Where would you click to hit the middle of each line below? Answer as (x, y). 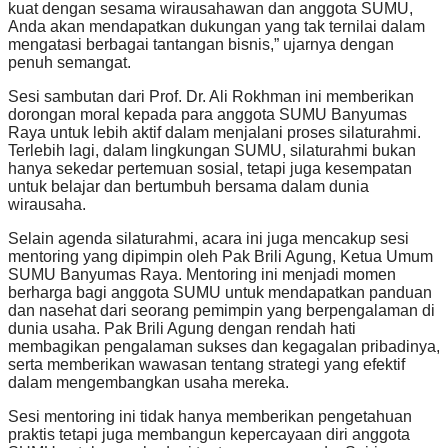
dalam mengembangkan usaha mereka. (148, 383)
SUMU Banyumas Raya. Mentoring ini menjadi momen (202, 275)
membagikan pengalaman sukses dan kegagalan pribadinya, (224, 347)
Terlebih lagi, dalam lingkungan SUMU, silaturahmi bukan (212, 151)
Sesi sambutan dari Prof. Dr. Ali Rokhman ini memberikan (211, 97)
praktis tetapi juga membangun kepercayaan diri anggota (209, 435)
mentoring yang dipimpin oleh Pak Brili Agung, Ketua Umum (220, 257)
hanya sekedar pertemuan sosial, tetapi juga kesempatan (210, 169)
